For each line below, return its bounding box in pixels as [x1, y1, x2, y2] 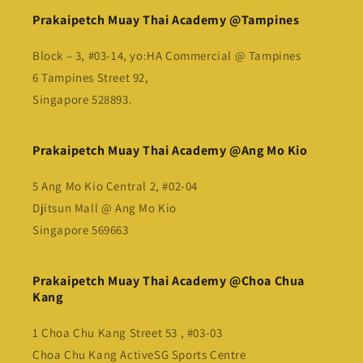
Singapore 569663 [32, 222, 129, 238]
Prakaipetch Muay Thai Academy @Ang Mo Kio [32, 142, 308, 160]
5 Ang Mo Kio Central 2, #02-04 [32, 178, 198, 194]
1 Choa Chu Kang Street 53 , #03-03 [32, 325, 223, 341]
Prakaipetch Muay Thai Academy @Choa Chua [32, 272, 305, 290]
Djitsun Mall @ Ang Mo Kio [32, 200, 177, 216]
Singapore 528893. [32, 92, 133, 108]
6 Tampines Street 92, [32, 70, 149, 86]
